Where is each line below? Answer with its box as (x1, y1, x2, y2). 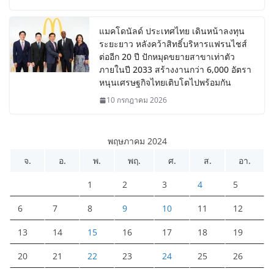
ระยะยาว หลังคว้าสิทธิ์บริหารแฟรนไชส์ (99, 38, 247, 50)
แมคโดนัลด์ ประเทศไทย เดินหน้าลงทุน (99, 25, 245, 37)
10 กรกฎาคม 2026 (106, 95, 167, 106)
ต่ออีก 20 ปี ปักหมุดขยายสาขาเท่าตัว (99, 51, 235, 63)
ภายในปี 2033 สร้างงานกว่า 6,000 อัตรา (99, 64, 251, 76)
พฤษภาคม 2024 (107, 135, 167, 147)
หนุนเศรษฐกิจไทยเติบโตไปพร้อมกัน (99, 76, 231, 89)
